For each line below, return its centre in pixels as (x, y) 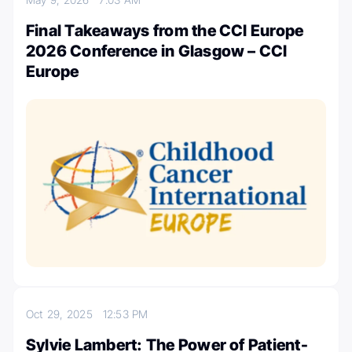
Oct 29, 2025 (64, 314)
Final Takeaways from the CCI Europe (165, 30)
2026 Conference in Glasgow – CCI (157, 51)
